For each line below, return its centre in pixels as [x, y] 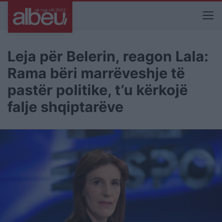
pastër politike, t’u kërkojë [98, 90]
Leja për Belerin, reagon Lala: [108, 56]
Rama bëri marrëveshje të [96, 73]
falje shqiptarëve [65, 107]
